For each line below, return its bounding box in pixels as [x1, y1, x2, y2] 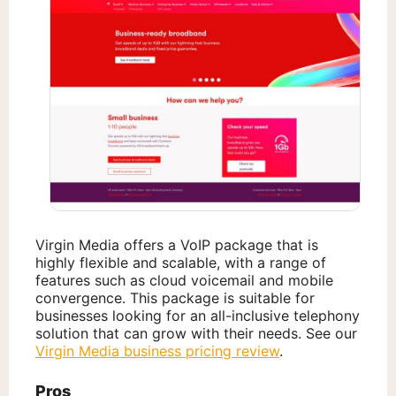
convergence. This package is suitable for [35, 289, 315, 308]
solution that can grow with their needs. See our [35, 324, 357, 343]
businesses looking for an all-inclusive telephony [35, 307, 360, 325]
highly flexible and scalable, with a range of [35, 254, 326, 272]
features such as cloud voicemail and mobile [35, 271, 333, 290]
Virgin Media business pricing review [35, 342, 279, 361]
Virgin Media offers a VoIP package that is [35, 236, 318, 255]
